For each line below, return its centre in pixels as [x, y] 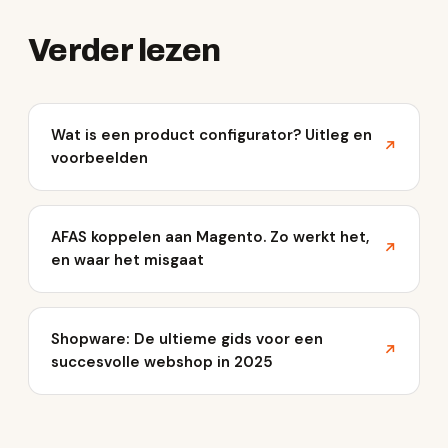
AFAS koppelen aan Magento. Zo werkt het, [210, 237]
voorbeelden [99, 158]
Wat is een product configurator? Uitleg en [211, 135]
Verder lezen [124, 50]
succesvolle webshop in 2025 [162, 362]
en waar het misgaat [127, 260]
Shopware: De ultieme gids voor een [187, 339]
